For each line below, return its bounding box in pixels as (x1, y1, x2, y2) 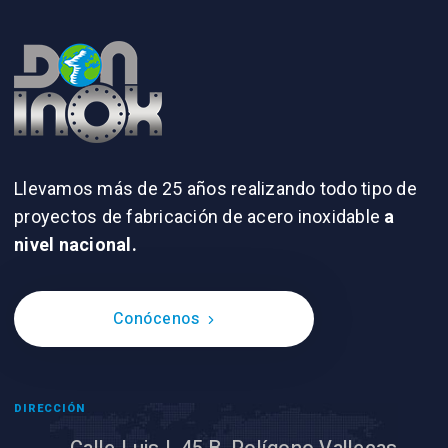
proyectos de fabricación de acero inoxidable (14, 206, 385, 227)
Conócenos (112, 307, 200, 331)
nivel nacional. (14, 234, 137, 255)
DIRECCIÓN (14, 402, 85, 415)
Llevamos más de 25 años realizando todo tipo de (14, 178, 417, 199)
